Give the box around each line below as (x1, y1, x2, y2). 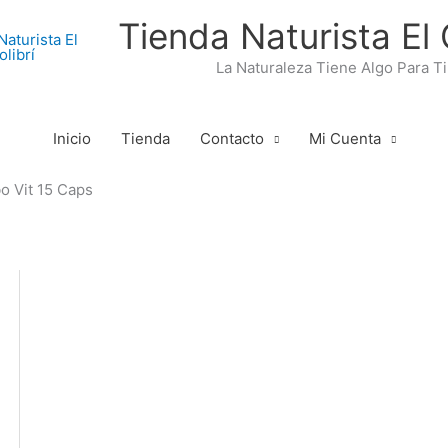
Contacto (199, 129, 264, 148)
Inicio (52, 129, 91, 148)
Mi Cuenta (308, 129, 381, 148)
